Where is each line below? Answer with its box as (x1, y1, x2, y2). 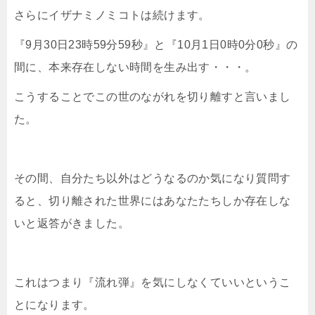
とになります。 (14, 299, 95, 311)
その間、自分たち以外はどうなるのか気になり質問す (14, 172, 291, 185)
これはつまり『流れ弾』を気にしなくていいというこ (14, 276, 291, 289)
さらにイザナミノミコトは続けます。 (14, 9, 210, 22)
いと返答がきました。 (14, 217, 129, 230)
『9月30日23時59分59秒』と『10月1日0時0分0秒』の (14, 39, 298, 51)
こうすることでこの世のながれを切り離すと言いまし (14, 91, 291, 103)
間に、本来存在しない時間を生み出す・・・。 (14, 61, 257, 74)
